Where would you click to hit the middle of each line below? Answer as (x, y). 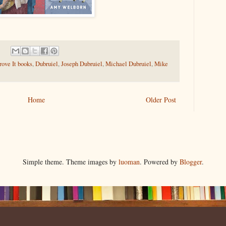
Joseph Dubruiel (82, 64)
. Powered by (159, 162)
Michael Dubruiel (128, 64)
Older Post (161, 100)
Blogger (190, 162)
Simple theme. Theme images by (70, 162)
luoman (129, 162)
